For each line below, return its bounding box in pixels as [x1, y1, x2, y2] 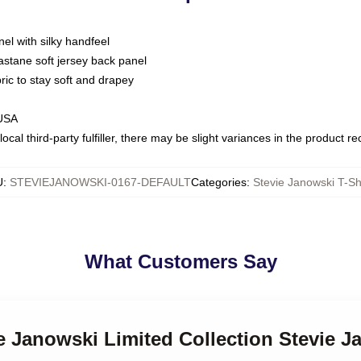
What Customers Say [84, 251, 277, 272]
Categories [191, 176, 247, 189]
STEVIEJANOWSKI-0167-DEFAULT [10, 176, 191, 189]
